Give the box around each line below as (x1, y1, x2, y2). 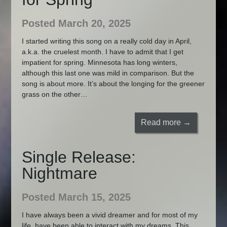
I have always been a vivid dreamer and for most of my (21, 211, 198, 219)
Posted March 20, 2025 (21, 17, 131, 29)
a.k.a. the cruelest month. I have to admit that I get (21, 47, 183, 56)
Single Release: (21, 148, 136, 167)
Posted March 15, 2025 (21, 192, 131, 203)
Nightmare (21, 164, 97, 183)
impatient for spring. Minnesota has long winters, (21, 58, 177, 66)
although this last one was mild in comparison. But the (21, 68, 194, 77)
